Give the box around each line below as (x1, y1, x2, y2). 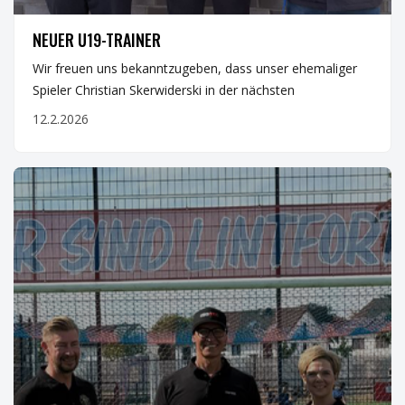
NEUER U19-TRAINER (33, 28, 162, 52)
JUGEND (28, 17, 68, 36)
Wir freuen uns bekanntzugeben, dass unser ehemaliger (33, 60, 357, 77)
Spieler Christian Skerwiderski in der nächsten (33, 81, 295, 99)
